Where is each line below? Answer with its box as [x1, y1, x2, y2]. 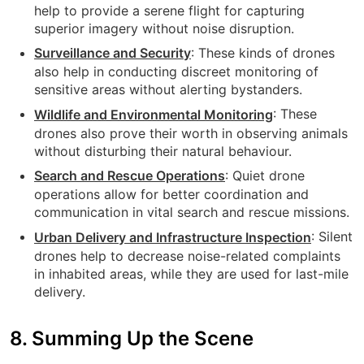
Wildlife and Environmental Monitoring [34, 106, 273, 123]
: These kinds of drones [191, 44, 335, 61]
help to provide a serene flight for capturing [34, 2, 305, 19]
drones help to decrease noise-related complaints [34, 248, 340, 265]
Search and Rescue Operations [34, 167, 225, 184]
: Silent [311, 228, 353, 245]
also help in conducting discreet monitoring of [34, 63, 318, 80]
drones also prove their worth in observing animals [34, 124, 348, 141]
